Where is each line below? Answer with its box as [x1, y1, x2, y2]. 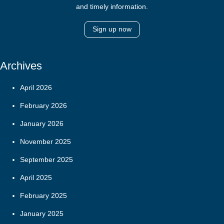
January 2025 [20, 209, 63, 218]
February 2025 [20, 191, 67, 200]
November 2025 [20, 137, 71, 146]
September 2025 [20, 155, 73, 164]
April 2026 [20, 83, 52, 92]
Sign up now [92, 25, 131, 33]
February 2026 [20, 101, 67, 110]
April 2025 [20, 173, 52, 182]
